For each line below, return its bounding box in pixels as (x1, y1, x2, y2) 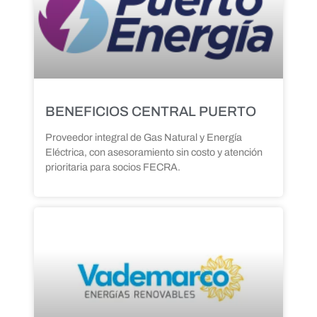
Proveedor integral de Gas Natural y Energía (45, 132, 242, 144)
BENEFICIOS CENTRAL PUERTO (45, 104, 256, 120)
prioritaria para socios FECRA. (45, 161, 180, 173)
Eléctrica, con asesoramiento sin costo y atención (45, 146, 263, 158)
